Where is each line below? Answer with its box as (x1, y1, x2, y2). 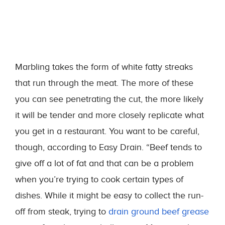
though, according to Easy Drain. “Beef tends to (15, 142, 202, 153)
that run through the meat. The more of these (15, 78, 193, 88)
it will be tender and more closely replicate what (15, 110, 204, 121)
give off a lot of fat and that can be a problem (15, 158, 194, 169)
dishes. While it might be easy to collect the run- (15, 190, 203, 201)
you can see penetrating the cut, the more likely (15, 94, 203, 104)
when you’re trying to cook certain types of (15, 174, 183, 185)
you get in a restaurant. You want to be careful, (15, 126, 199, 137)
